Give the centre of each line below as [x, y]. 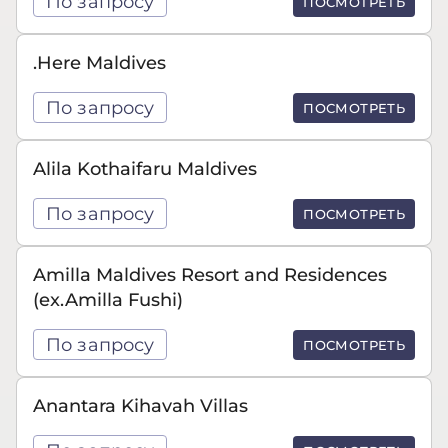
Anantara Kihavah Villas [140, 405]
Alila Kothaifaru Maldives [145, 168]
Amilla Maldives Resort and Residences [210, 274]
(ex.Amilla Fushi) [108, 299]
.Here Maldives [99, 62]
